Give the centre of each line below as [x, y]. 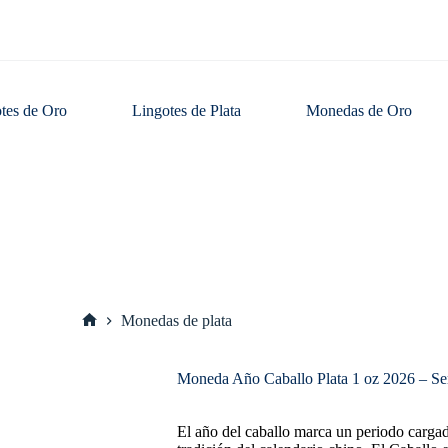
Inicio [106, 336]
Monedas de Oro [359, 110]
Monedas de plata [176, 321]
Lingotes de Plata [187, 110]
